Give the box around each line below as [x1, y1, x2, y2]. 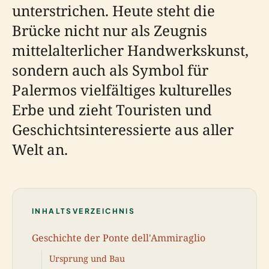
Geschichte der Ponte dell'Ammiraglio [32, 231, 205, 244]
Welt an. [12, 139, 68, 159]
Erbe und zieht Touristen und [12, 100, 212, 119]
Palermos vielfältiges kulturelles [12, 80, 232, 100]
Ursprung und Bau [49, 253, 125, 265]
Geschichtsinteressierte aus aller [12, 119, 234, 139]
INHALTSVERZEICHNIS [32, 207, 136, 216]
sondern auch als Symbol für [12, 60, 208, 80]
